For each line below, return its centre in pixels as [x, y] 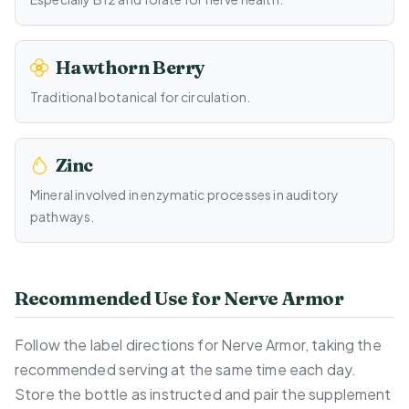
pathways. [63, 217]
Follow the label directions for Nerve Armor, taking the [198, 345]
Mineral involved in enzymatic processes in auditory [185, 195]
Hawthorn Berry [131, 68]
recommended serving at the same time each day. [186, 370]
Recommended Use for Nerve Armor [179, 299]
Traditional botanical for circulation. [141, 97]
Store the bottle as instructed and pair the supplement [203, 394]
